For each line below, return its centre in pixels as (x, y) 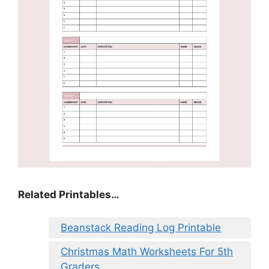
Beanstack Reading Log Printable (141, 228)
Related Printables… (69, 194)
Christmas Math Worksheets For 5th (147, 252)
